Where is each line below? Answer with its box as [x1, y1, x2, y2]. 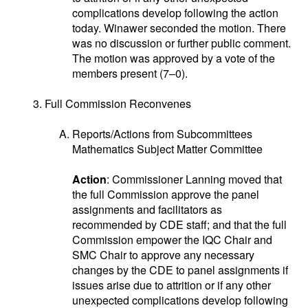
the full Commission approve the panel [72, 186, 259, 202]
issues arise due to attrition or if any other [72, 277, 271, 293]
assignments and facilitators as [72, 201, 222, 217]
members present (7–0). [72, 65, 188, 81]
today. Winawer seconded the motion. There [72, 20, 286, 36]
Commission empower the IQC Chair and [72, 232, 272, 247]
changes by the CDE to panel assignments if [72, 262, 288, 278]
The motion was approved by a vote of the [72, 50, 275, 66]
